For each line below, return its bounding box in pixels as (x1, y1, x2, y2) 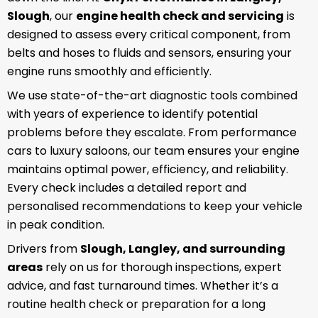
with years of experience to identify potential (7, 106, 258, 123)
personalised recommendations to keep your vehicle (7, 198, 302, 215)
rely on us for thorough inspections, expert (43, 259, 282, 276)
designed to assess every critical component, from (7, 26, 290, 43)
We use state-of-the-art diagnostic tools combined (7, 87, 297, 104)
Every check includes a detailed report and (7, 180, 246, 197)
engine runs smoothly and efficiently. (7, 63, 212, 80)
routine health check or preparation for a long (7, 296, 265, 313)
